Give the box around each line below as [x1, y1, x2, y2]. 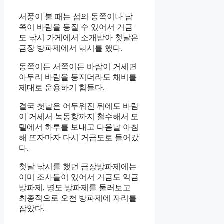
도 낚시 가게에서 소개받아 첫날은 [19, 33, 139, 42]
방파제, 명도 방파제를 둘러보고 [19, 183, 131, 192]
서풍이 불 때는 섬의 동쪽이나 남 [19, 12, 133, 21]
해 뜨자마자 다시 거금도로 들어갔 [19, 133, 139, 142]
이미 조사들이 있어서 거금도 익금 [19, 173, 139, 182]
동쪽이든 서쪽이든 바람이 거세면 [19, 62, 137, 71]
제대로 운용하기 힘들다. [19, 83, 105, 92]
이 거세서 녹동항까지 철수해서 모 [19, 112, 139, 121]
